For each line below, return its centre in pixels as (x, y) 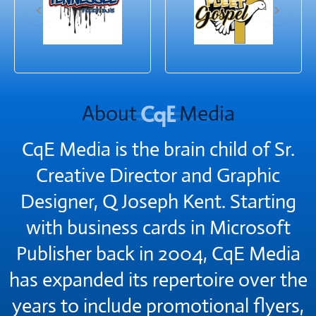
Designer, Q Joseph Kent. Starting (158, 201)
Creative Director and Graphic (158, 175)
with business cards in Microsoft (158, 227)
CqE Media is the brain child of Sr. (158, 149)
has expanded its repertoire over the (158, 279)
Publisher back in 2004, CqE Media (158, 253)
